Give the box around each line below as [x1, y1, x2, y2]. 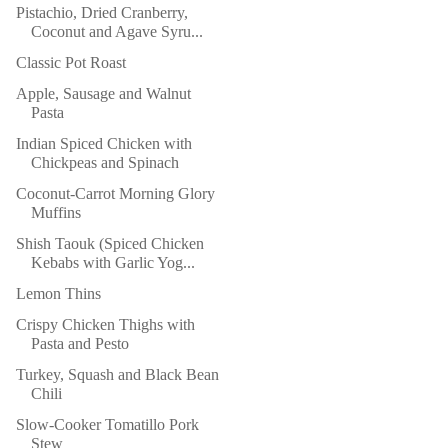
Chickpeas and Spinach [30, 154, 179, 171]
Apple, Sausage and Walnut [15, 85, 191, 102]
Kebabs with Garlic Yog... [30, 254, 195, 271]
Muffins [30, 204, 81, 221]
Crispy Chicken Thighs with [15, 316, 195, 333]
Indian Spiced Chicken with [15, 135, 192, 152]
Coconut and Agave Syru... [30, 23, 203, 40]
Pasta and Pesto [30, 335, 129, 352]
